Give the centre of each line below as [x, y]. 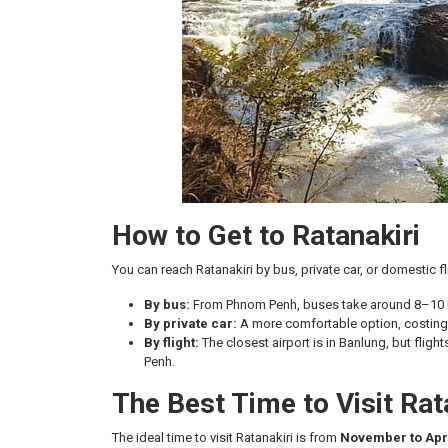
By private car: [190, 323]
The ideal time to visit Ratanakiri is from [226, 437]
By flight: [171, 342]
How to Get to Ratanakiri [266, 235]
